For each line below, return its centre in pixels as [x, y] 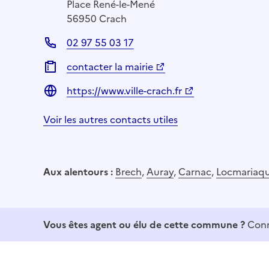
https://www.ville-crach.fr [124, 90]
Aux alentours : [79, 171]
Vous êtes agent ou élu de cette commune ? [144, 224]
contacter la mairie [110, 66]
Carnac [195, 171]
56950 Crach [97, 18]
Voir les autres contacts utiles [110, 119]
